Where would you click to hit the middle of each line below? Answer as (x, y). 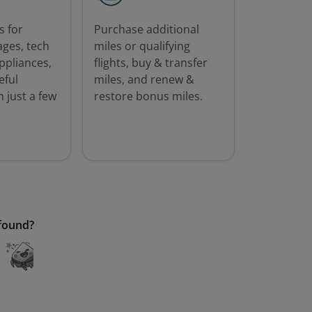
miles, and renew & (145, 79)
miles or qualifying (142, 46)
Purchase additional (147, 29)
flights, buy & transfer (151, 62)
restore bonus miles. (149, 96)
